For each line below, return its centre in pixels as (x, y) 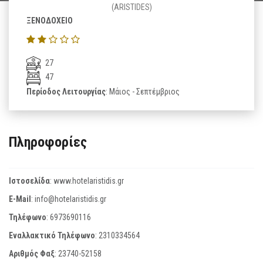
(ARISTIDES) (131, 7)
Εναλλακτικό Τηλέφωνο (52, 235)
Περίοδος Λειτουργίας (66, 91)
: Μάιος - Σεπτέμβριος (143, 91)
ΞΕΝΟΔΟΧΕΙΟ (50, 21)
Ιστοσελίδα (29, 181)
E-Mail (20, 199)
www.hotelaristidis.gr (89, 181)
